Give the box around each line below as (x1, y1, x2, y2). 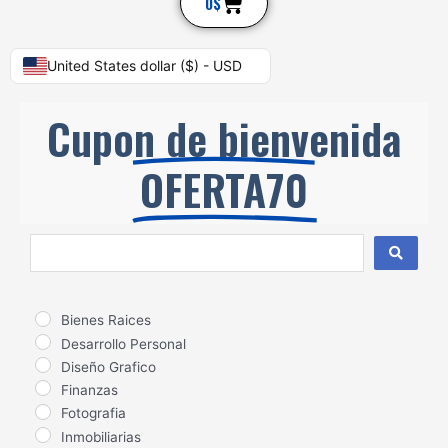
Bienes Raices (61, 312, 151, 329)
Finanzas (61, 382, 118, 399)
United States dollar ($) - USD (47, 57, 242, 75)
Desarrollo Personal (61, 335, 186, 352)
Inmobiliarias (61, 428, 141, 445)
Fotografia (61, 405, 126, 422)
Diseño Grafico (61, 358, 156, 375)
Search (29, 236, 75, 253)
